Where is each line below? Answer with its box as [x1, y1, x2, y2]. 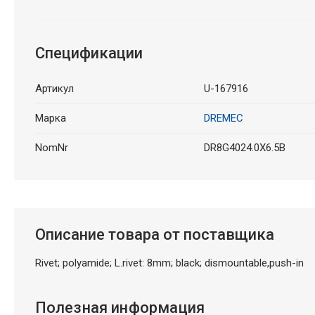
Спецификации [34, 44, 143, 62]
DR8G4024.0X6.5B [203, 141, 285, 154]
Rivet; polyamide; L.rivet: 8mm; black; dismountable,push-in [34, 256, 304, 269]
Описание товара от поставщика [34, 225, 274, 243]
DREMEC [203, 111, 243, 124]
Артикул [34, 82, 74, 95]
